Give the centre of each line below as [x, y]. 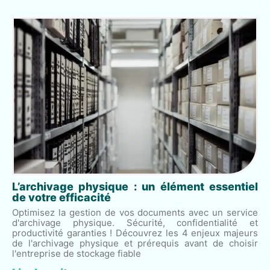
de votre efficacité [61, 197]
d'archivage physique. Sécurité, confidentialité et [135, 222]
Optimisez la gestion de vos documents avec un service [135, 212]
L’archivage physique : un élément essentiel [135, 186]
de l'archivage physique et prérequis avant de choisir [135, 243]
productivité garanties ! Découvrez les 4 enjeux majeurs [135, 233]
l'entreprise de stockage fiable [77, 253]
